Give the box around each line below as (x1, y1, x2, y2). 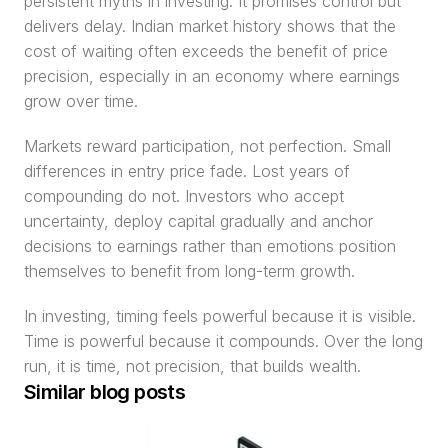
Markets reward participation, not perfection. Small (24, 136, 391, 156)
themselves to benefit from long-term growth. (24, 261, 355, 281)
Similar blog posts (24, 380, 186, 404)
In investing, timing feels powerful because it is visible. (24, 306, 416, 326)
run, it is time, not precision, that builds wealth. (24, 356, 361, 376)
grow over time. (24, 91, 138, 111)
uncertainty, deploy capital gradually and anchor (24, 211, 373, 231)
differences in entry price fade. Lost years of (24, 161, 350, 181)
